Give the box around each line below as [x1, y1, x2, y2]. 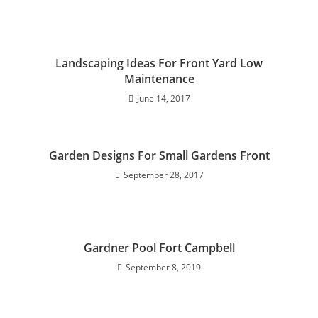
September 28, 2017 [123, 169, 204, 182]
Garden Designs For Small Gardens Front [48, 148, 270, 164]
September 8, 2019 [126, 261, 201, 274]
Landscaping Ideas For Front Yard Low [55, 55, 263, 72]
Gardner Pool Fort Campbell [83, 240, 235, 256]
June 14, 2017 [136, 92, 190, 105]
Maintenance [124, 71, 194, 87]
